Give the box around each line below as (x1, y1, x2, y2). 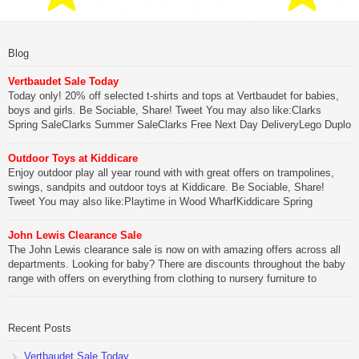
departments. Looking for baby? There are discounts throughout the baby (8, 257, 345, 270)
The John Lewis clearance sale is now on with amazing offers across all (8, 243, 341, 256)
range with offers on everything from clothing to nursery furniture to (8, 272, 317, 284)
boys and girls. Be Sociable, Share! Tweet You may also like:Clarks (8, 104, 321, 117)
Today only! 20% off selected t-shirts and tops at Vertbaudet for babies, (8, 90, 339, 103)
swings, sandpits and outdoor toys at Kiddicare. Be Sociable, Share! (8, 180, 325, 193)
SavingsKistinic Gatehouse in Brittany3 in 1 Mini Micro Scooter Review (8, 209, 337, 222)
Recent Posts (8, 322, 71, 335)
